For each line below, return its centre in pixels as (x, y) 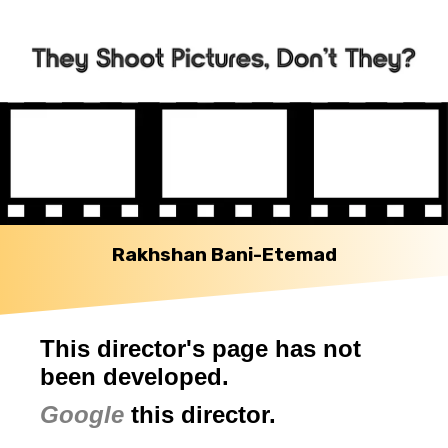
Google (82, 415)
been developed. (134, 377)
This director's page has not (200, 349)
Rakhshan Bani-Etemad (224, 255)
